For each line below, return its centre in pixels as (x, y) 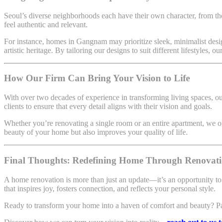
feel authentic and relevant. (46, 24)
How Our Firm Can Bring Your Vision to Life (97, 78)
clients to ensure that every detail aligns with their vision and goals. (108, 107)
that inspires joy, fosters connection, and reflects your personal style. (110, 188)
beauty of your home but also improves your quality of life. (96, 132)
